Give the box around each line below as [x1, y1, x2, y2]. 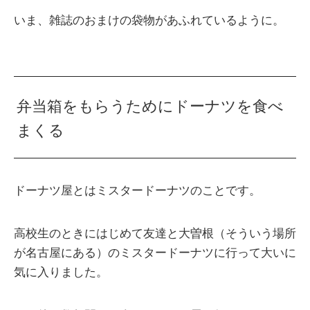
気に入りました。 [14, 265, 108, 279]
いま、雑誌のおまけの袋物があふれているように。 [14, 14, 284, 28]
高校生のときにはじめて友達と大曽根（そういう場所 [14, 226, 296, 240]
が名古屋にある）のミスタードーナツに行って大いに [14, 246, 296, 259]
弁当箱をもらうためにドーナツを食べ [17, 97, 284, 115]
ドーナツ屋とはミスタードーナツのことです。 [14, 183, 261, 197]
